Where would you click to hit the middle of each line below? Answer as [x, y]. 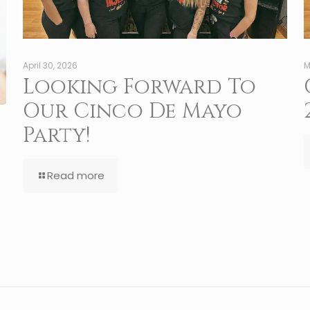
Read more [75, 175]
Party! [56, 135]
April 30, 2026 [50, 65]
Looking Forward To [139, 87]
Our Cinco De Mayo [132, 111]
